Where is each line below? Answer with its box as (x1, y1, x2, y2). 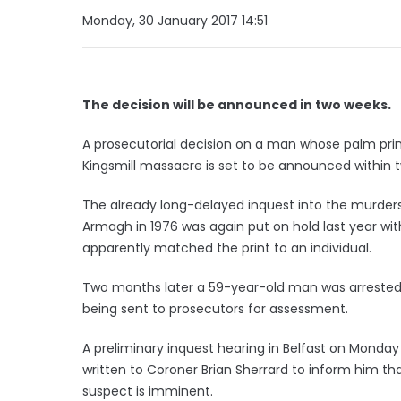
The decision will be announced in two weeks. (82, 95, 391, 114)
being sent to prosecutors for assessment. (82, 299, 348, 318)
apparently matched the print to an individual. (82, 238, 371, 257)
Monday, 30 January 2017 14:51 (82, 11, 268, 30)
